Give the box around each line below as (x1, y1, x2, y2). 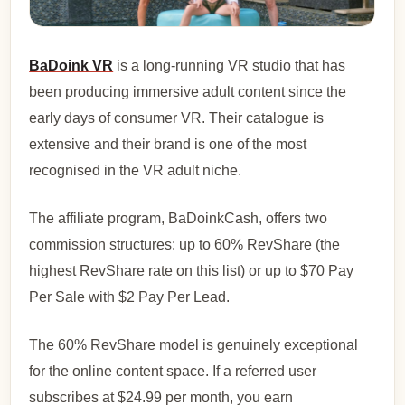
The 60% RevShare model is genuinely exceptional (29, 337, 359, 353)
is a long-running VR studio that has (113, 58, 346, 74)
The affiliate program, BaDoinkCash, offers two (29, 211, 328, 227)
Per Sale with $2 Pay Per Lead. (29, 289, 231, 306)
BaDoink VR (29, 58, 114, 74)
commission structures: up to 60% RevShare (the (29, 237, 341, 253)
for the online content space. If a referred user (29, 363, 317, 380)
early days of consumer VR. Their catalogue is (29, 110, 325, 127)
